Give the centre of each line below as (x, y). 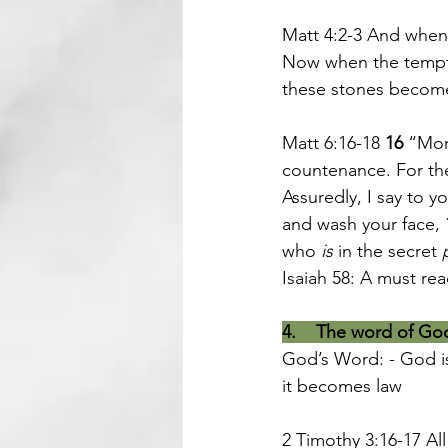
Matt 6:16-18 (333, 143)
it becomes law (342, 386)
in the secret (387, 251)
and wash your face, (363, 224)
